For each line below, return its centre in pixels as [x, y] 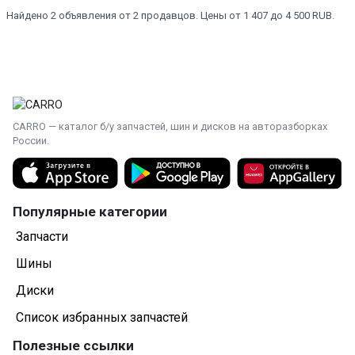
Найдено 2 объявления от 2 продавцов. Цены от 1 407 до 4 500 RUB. [170, 15]
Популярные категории [90, 211]
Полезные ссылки [73, 345]
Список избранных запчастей [102, 318]
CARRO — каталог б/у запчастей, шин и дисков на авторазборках [170, 126]
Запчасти [42, 237]
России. [31, 140]
